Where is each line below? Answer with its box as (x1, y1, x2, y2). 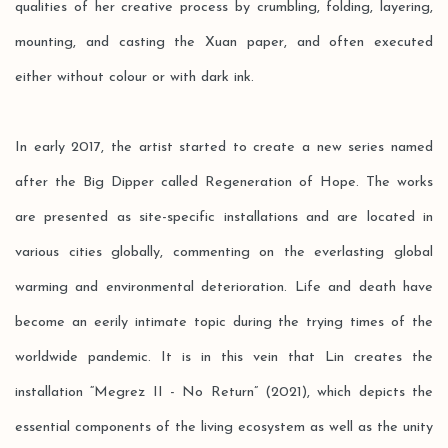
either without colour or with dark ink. (15, 70, 254, 85)
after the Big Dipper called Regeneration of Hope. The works (15, 175, 433, 190)
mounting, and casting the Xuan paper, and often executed (15, 35, 433, 50)
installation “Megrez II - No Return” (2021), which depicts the (15, 385, 433, 400)
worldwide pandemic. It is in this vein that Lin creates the (15, 350, 433, 365)
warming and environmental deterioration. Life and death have (15, 280, 433, 295)
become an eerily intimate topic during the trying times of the (15, 315, 433, 330)
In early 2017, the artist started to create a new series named (15, 140, 433, 155)
